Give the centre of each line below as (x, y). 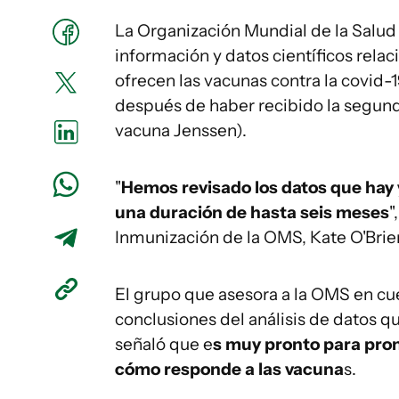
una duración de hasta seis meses (252, 212)
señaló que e (164, 344)
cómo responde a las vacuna (229, 369)
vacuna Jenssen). (181, 130)
